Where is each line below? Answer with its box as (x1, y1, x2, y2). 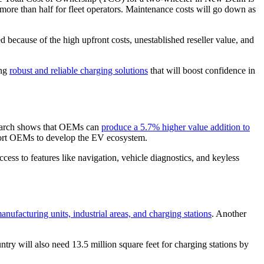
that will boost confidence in (148, 65, 255, 76)
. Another (212, 209, 246, 219)
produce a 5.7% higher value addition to (101, 121, 250, 132)
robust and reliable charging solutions (9, 65, 148, 76)
